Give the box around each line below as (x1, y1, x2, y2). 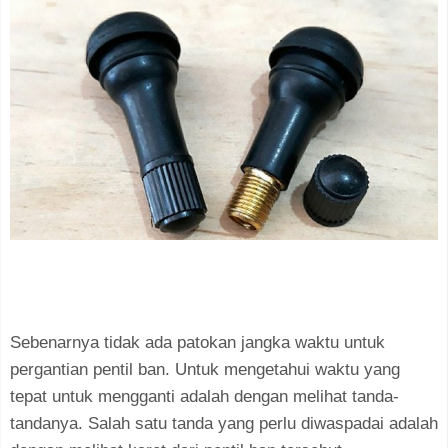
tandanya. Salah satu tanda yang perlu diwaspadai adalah (10, 413, 438, 433)
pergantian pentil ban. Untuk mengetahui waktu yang (10, 359, 400, 379)
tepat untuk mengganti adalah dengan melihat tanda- (10, 386, 399, 406)
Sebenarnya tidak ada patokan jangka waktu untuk (10, 332, 385, 352)
